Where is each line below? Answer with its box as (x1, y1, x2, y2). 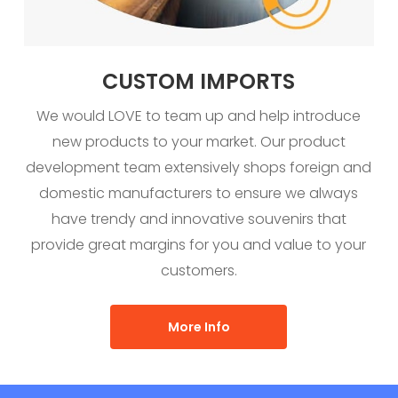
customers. (160, 260, 237, 282)
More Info (167, 318, 230, 337)
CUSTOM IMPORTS (102, 67, 296, 97)
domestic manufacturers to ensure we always (39, 183, 359, 204)
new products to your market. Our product (52, 131, 346, 153)
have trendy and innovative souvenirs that (51, 209, 346, 230)
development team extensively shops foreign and (26, 157, 372, 179)
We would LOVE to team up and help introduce (36, 106, 362, 127)
